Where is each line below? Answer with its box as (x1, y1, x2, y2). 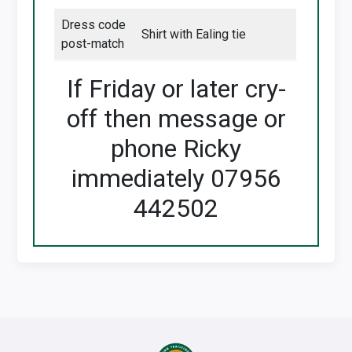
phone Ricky (111, 134, 241, 163)
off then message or (66, 104, 286, 134)
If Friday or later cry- (66, 74, 286, 104)
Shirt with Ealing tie (141, 27, 247, 42)
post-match (61, 36, 125, 51)
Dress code (61, 17, 126, 32)
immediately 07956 (71, 163, 281, 193)
